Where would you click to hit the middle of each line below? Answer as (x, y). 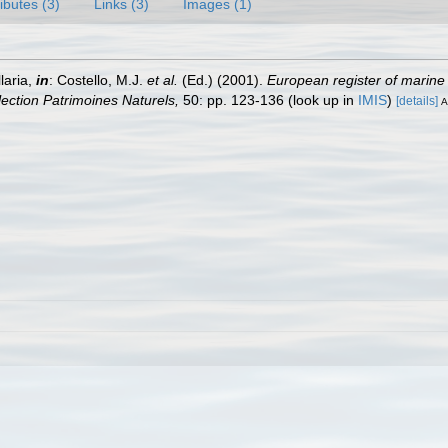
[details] (417, 101)
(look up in (321, 100)
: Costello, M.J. (98, 80)
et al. (162, 80)
